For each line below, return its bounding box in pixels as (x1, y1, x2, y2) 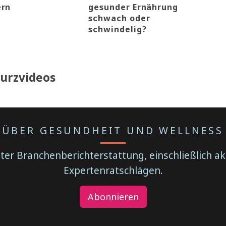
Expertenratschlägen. (63, 163, 163, 177)
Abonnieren (87, 190, 139, 203)
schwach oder (88, 12, 150, 24)
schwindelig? (88, 23, 147, 35)
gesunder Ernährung (88, 1, 179, 13)
